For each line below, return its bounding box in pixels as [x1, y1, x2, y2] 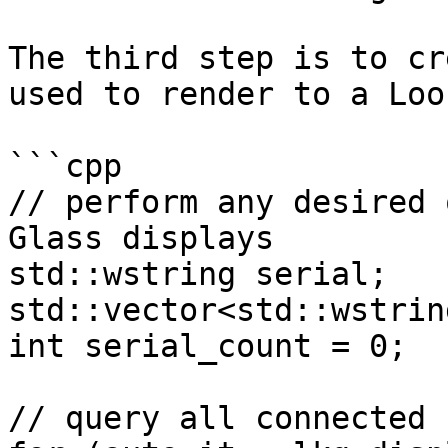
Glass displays [8, 220, 274, 256]
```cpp [8, 148, 122, 184]
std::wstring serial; [8, 256, 388, 292]
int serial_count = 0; [8, 328, 407, 364]
